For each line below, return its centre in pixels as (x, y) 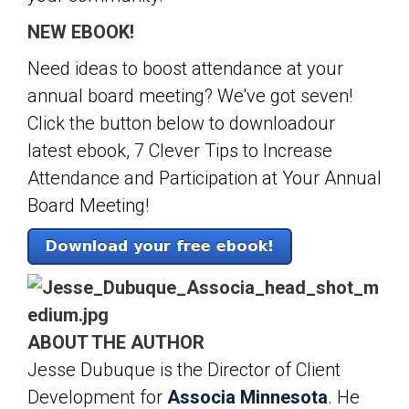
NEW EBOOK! (81, 32)
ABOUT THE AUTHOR (116, 342)
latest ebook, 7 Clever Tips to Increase (180, 151)
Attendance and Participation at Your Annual (204, 178)
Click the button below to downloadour (181, 123)
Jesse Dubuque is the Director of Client (184, 370)
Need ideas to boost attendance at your (185, 68)
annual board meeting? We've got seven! (190, 96)
